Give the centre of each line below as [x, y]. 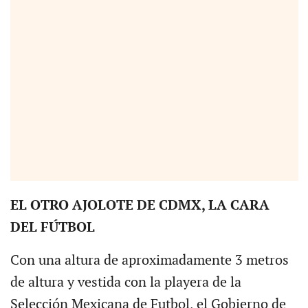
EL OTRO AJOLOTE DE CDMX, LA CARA [140, 206]
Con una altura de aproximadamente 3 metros [149, 261]
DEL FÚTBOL [52, 228]
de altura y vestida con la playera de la [125, 283]
